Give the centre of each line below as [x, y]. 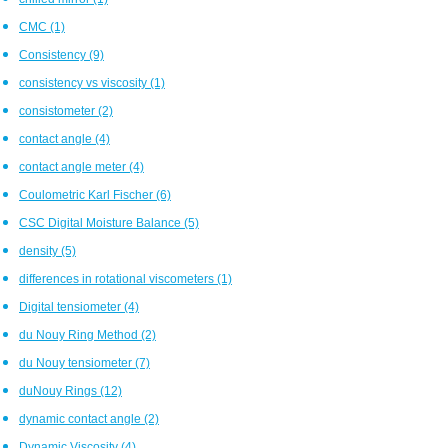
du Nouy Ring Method [80, 334]
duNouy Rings [59, 390]
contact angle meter [74, 166]
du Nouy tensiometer [77, 362]
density [40, 250]
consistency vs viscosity [84, 82]
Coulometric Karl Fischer [87, 194]
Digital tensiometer [71, 306]
